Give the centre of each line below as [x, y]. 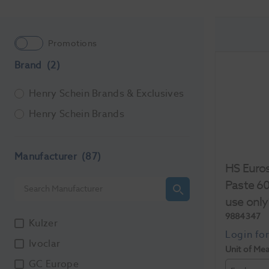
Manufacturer [47, 156]
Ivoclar [45, 243]
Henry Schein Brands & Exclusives [107, 93]
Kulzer [43, 223]
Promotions [73, 43]
